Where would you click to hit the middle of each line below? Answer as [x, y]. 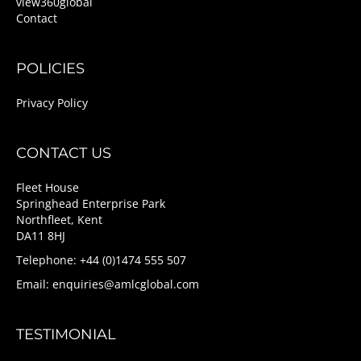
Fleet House [48, 187]
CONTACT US [64, 153]
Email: [34, 284]
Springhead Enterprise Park [91, 203]
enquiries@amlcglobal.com [126, 284]
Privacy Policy [52, 102]
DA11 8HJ [41, 235]
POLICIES [50, 68]
